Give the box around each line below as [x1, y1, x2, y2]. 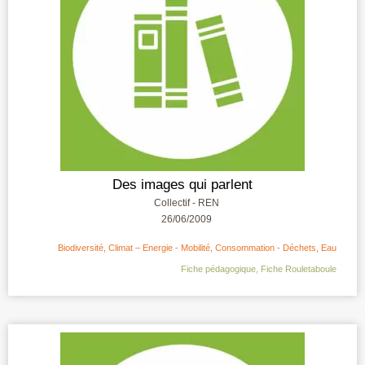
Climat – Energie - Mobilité [108, 242, 210, 253]
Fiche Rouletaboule [261, 263, 336, 274]
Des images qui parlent [112, 176, 253, 192]
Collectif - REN [154, 196, 219, 209]
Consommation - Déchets [215, 242, 316, 253]
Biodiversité [58, 242, 103, 253]
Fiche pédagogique [181, 263, 256, 274]
